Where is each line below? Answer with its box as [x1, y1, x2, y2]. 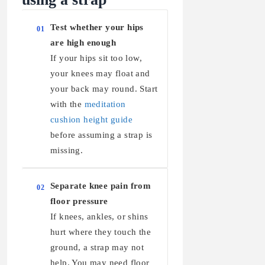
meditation [84, 99, 126, 109]
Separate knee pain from [50, 180, 151, 190]
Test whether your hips [50, 22, 144, 32]
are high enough [50, 37, 117, 47]
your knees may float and [50, 68, 150, 78]
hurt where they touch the [50, 227, 151, 237]
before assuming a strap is [50, 130, 153, 140]
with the [50, 99, 85, 109]
